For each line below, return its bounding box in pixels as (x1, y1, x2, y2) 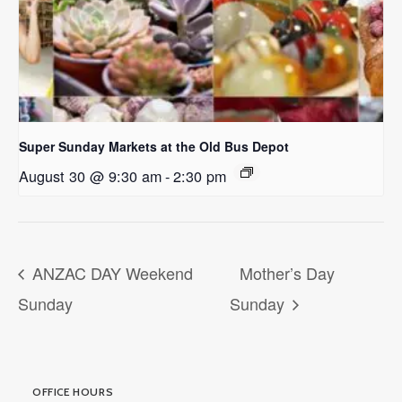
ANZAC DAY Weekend (28, 260, 193, 284)
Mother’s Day (239, 260, 335, 284)
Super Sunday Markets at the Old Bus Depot (19, 137, 289, 156)
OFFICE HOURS (32, 385, 114, 398)
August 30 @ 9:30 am (19, 165, 162, 188)
